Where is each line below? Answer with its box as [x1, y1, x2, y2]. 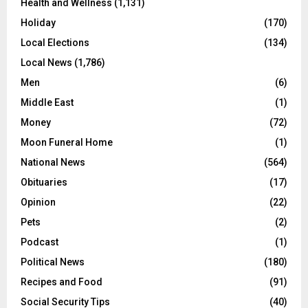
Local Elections [21, 37, 89, 49]
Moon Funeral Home [21, 137, 113, 148]
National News [21, 157, 85, 168]
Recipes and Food [21, 276, 102, 288]
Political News [21, 256, 85, 268]
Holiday [21, 17, 56, 29]
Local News [21, 57, 72, 69]
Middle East [21, 97, 74, 109]
